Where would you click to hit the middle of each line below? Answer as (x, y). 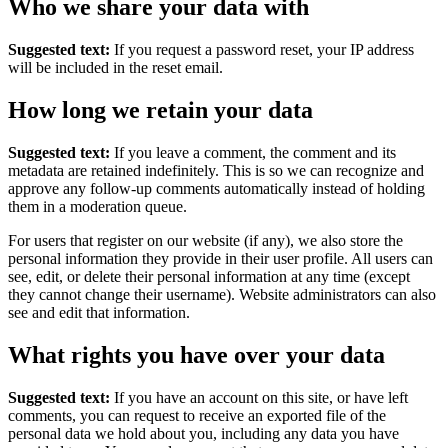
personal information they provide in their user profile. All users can (220, 258)
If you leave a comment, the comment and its (255, 152)
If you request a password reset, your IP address (264, 49)
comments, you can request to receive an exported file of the (197, 415)
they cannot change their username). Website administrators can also (222, 294)
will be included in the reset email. (115, 67)
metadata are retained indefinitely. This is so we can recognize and (216, 170)
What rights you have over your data (196, 354)
